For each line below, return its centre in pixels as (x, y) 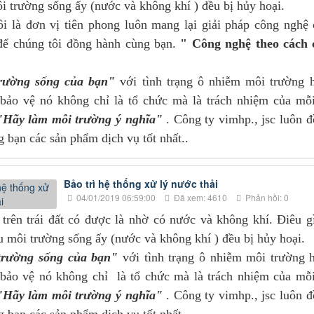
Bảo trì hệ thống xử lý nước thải (141, 184)
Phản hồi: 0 (266, 198)
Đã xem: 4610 (199, 198)
